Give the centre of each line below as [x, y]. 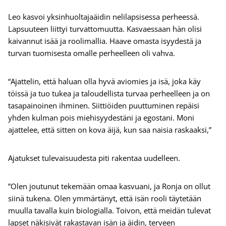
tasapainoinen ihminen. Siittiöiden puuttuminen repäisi [104, 106]
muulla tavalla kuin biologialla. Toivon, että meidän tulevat [109, 211]
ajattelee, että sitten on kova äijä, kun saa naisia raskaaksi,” [110, 130]
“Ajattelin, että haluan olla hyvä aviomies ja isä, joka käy [104, 81]
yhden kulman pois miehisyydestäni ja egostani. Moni [101, 118]
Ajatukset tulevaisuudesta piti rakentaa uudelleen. [96, 158]
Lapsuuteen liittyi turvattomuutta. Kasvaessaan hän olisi [105, 29]
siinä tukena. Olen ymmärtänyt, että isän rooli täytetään [105, 199]
